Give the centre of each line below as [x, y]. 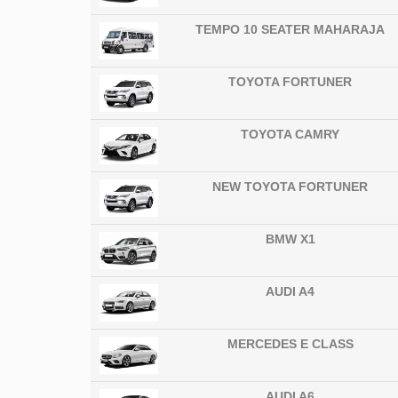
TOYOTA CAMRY [291, 135]
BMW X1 [290, 239]
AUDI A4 [291, 292]
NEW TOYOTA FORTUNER [291, 187]
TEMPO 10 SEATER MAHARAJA [291, 30]
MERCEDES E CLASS [290, 344]
